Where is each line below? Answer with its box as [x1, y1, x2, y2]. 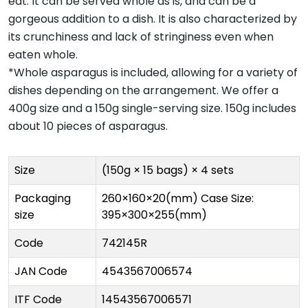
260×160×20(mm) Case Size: [102, 190, 254, 207]
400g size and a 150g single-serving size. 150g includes [8, 100, 296, 117]
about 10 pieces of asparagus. [8, 118, 168, 135]
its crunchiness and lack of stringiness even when [8, 29, 274, 45]
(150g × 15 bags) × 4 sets [102, 162, 234, 179]
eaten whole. [8, 47, 78, 63]
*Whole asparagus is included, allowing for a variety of [8, 65, 298, 81]
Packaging [14, 190, 71, 207]
